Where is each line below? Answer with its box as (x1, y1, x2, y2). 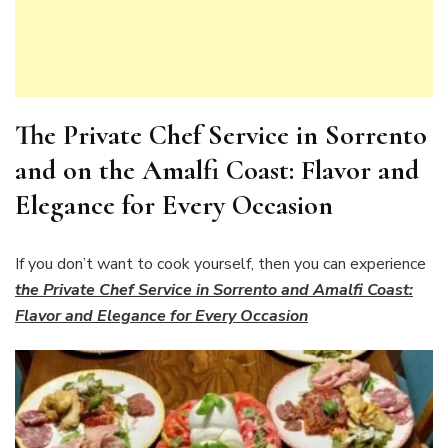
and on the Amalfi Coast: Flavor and (15, 153, 419, 188)
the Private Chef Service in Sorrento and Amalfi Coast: (15, 279, 413, 302)
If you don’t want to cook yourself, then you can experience (15, 253, 426, 276)
